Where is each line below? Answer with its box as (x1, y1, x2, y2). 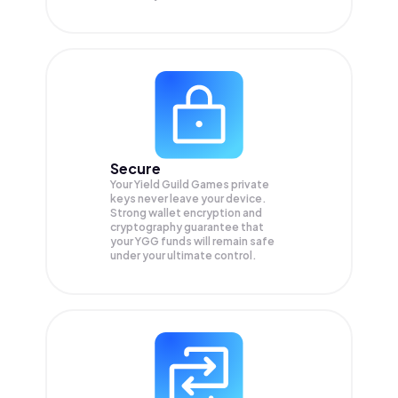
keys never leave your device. (110, 192, 267, 206)
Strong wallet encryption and (110, 206, 262, 220)
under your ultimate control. (110, 249, 257, 263)
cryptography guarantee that (110, 220, 264, 235)
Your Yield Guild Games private (110, 178, 269, 192)
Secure (110, 159, 161, 179)
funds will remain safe (161, 235, 275, 249)
